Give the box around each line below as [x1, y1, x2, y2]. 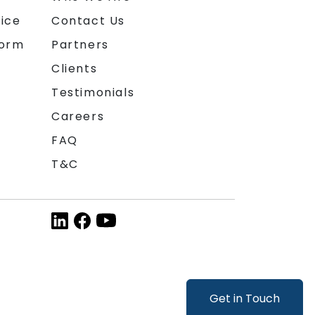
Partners [51, 37, 109, 53]
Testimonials [51, 84, 135, 101]
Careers [51, 108, 105, 125]
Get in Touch [210, 290, 280, 307]
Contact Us [51, 13, 125, 30]
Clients [51, 60, 98, 77]
